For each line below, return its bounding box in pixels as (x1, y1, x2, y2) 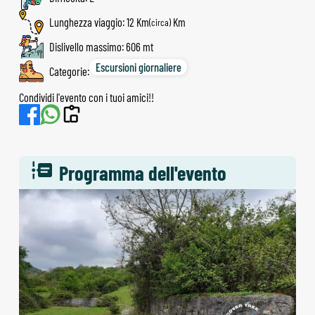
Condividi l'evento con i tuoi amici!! (19, 91, 155, 105)
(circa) (149, 15, 172, 28)
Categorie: (49, 65, 90, 79)
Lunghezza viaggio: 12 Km (49, 15, 150, 30)
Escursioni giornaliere (95, 60, 181, 74)
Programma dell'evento (59, 161, 227, 186)
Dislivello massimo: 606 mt (49, 40, 154, 54)
